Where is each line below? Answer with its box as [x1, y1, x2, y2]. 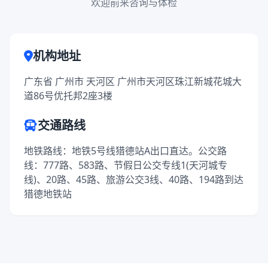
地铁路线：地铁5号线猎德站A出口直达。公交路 [24, 144, 227, 157]
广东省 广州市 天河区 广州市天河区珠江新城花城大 [24, 75, 242, 88]
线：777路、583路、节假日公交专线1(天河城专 [24, 159, 227, 172]
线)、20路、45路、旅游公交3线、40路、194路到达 [24, 173, 243, 186]
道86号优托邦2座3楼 [24, 89, 112, 102]
